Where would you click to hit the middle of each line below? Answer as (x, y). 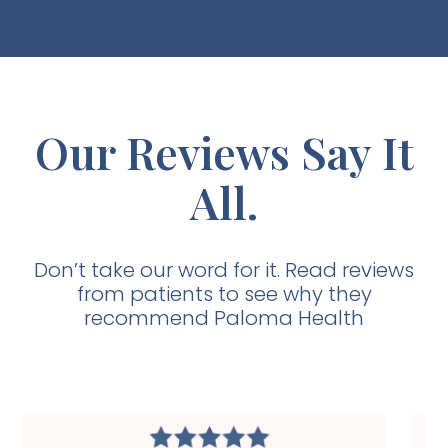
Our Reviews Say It (224, 151)
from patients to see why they (224, 293)
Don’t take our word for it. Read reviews (224, 269)
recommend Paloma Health (224, 317)
